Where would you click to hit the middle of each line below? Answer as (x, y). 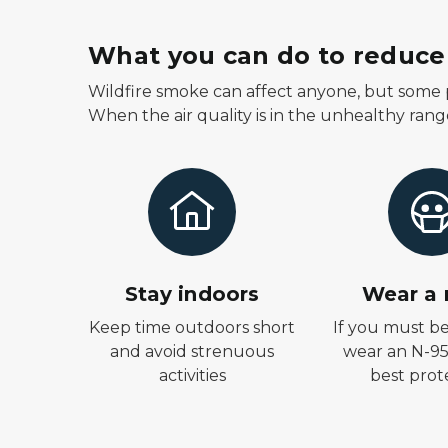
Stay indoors (192, 294)
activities (192, 375)
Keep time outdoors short (192, 327)
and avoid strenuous (192, 351)
